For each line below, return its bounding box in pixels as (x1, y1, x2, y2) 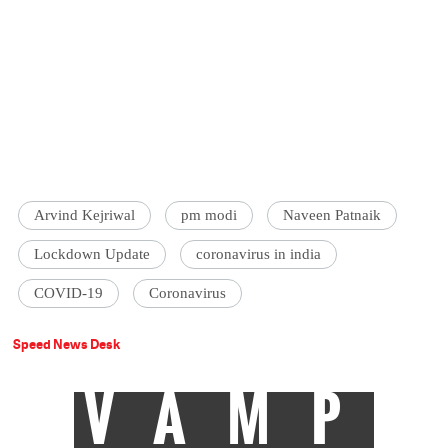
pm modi (181, 207, 238, 224)
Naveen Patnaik (283, 207, 382, 224)
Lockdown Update (34, 246, 151, 263)
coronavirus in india (196, 246, 322, 263)
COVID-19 (34, 285, 104, 302)
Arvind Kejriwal (34, 207, 136, 224)
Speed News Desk (13, 335, 121, 354)
